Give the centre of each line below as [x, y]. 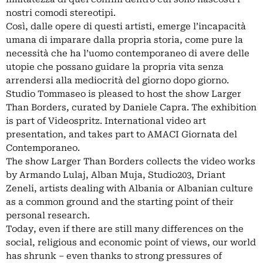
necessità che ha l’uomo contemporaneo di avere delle [128, 53]
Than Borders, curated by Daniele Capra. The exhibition [131, 107]
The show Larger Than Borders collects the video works [131, 161]
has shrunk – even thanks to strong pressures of [114, 256]
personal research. [48, 215]
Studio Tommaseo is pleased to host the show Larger [124, 94]
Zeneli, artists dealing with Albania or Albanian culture [129, 188]
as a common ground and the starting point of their [120, 202]
